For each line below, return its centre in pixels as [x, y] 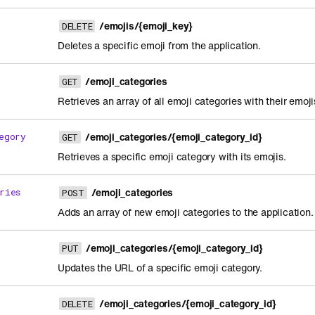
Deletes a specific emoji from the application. [159, 45]
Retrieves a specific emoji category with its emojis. [172, 156]
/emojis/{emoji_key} [146, 26]
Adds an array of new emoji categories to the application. [186, 212]
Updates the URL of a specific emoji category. [160, 268]
